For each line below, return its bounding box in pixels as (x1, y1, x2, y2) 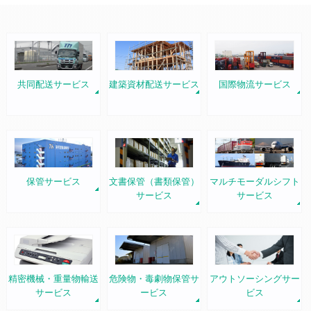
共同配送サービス (17, 78, 90, 91)
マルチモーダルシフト (209, 175, 300, 188)
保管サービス (26, 175, 81, 188)
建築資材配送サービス (108, 78, 199, 91)
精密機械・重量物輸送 (8, 272, 99, 285)
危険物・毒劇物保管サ (108, 272, 199, 285)
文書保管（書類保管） (108, 175, 199, 188)
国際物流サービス (218, 78, 291, 91)
